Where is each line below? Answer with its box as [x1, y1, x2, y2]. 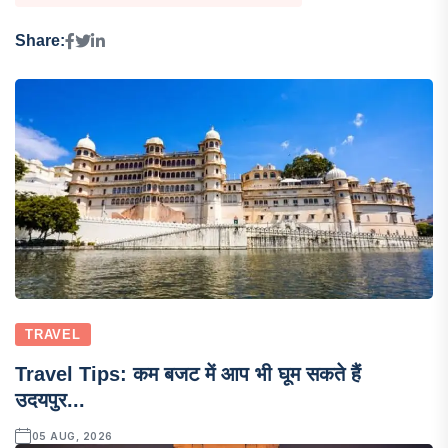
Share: [15, 32, 65, 50]
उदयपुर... [15, 388, 85, 411]
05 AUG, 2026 [31, 429, 113, 442]
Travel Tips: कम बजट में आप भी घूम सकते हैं [15, 362, 361, 385]
